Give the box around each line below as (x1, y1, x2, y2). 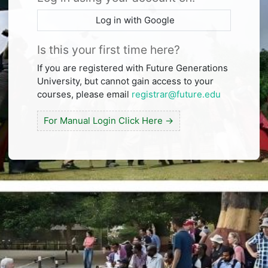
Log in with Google (93, 14, 175, 26)
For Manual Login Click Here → (44, 114, 173, 126)
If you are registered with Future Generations (37, 62, 228, 74)
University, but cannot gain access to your (37, 75, 214, 87)
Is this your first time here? (37, 42, 180, 57)
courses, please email (37, 88, 132, 100)
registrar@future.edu (132, 88, 221, 100)
